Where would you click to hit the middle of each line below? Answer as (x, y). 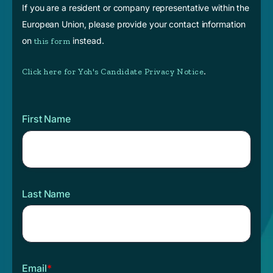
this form (52, 41)
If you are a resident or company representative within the (136, 7)
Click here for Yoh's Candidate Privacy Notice (113, 72)
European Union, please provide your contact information (134, 24)
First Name (46, 119)
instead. (87, 40)
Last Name (46, 193)
